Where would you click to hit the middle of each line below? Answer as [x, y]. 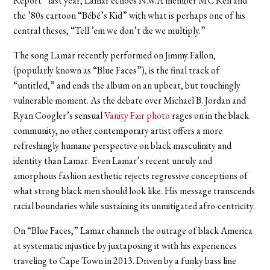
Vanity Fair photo [137, 115]
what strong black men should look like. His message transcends [134, 190]
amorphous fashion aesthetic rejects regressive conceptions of [131, 175]
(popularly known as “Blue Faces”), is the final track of [117, 70]
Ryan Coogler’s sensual [59, 115]
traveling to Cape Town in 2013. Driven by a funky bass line [125, 260]
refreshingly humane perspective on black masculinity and [123, 145]
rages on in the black [210, 115]
